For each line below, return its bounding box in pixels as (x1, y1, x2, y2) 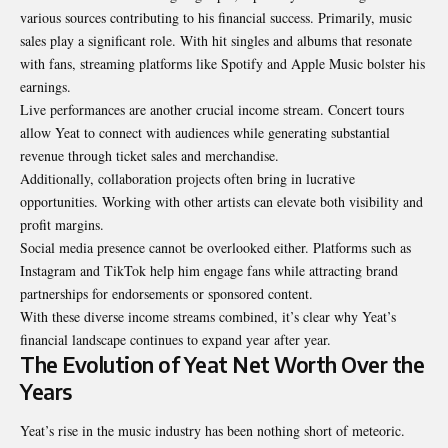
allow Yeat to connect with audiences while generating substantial (20, 122, 390, 142)
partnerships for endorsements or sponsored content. (20, 283, 313, 303)
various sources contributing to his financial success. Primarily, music (20, 7, 412, 27)
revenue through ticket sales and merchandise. (20, 145, 279, 165)
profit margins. (20, 214, 104, 234)
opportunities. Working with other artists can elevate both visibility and (20, 191, 423, 211)
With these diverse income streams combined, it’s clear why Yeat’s (20, 306, 396, 326)
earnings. (20, 76, 71, 96)
